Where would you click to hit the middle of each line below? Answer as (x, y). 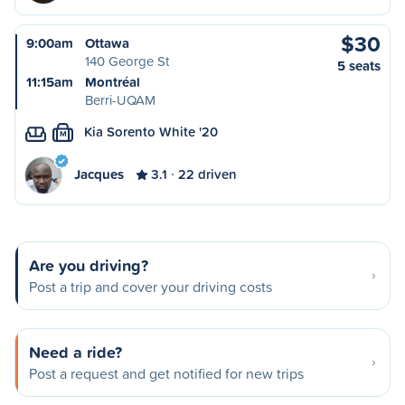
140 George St (127, 61)
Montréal (113, 82)
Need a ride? (75, 352)
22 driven (207, 174)
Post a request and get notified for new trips (166, 373)
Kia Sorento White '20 (151, 132)
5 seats (359, 66)
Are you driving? (89, 265)
